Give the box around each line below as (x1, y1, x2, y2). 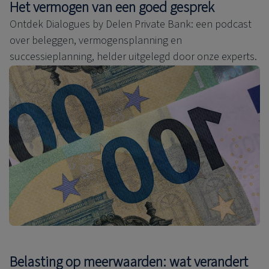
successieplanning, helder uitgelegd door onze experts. (10, 49, 257, 64)
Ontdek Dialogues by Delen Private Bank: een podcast (10, 16, 252, 32)
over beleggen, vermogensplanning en (10, 32, 182, 48)
